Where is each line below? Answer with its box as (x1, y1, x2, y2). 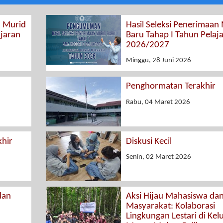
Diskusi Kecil (125, 136, 172, 146)
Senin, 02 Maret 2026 (125, 153, 191, 161)
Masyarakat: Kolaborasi (125, 202, 215, 212)
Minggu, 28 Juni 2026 (125, 57, 191, 65)
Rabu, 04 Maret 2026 (125, 98, 190, 106)
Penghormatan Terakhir (125, 82, 216, 92)
